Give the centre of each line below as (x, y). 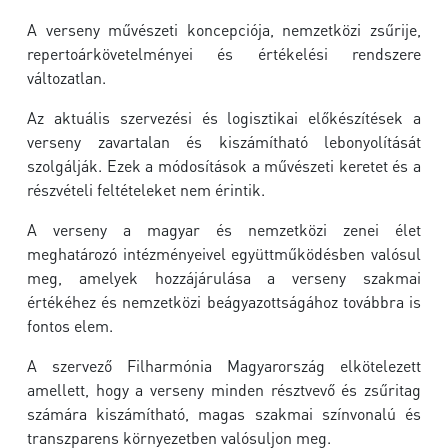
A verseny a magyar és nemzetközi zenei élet (224, 229)
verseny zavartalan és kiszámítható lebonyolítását (224, 141)
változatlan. (66, 77)
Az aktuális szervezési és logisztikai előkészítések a (224, 117)
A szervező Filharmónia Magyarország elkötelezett (224, 365)
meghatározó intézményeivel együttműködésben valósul (224, 253)
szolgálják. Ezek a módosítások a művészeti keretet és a (224, 165)
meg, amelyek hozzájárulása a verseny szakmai (224, 277)
